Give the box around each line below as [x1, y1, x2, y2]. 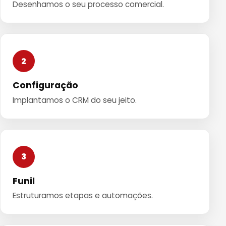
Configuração [13, 79, 78, 92]
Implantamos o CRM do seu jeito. [13, 94, 137, 105]
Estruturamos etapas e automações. [13, 190, 153, 201]
